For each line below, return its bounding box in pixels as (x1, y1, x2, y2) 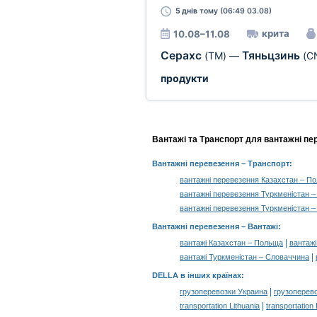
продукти (160, 72, 209, 84)
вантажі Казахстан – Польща (180, 238, 283, 247)
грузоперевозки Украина (180, 287, 267, 296)
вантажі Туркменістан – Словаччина (180, 253, 309, 261)
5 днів (175, 6, 197, 16)
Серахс (160, 49, 204, 62)
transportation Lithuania (180, 301, 260, 310)
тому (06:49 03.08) (197, 6, 272, 16)
